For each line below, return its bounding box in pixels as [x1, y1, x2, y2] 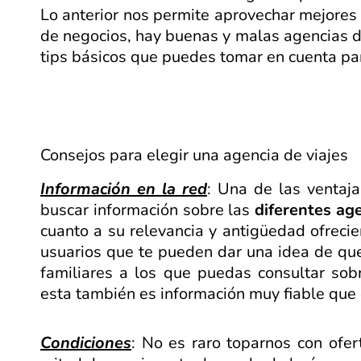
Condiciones [40, 331, 131, 354]
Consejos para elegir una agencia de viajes [40, 143, 348, 166]
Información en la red [40, 177, 207, 200]
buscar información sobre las [40, 198, 255, 221]
